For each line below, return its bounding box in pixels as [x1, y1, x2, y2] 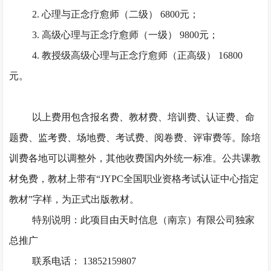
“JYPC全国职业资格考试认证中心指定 [96, 174, 260, 184]
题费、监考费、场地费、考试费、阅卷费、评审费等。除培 [9, 132, 261, 143]
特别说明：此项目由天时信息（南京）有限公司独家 [31, 215, 255, 225]
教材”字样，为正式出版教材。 [9, 194, 140, 204]
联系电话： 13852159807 [31, 256, 136, 266]
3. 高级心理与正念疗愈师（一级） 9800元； [31, 30, 218, 40]
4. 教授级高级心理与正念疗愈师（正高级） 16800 [31, 50, 243, 60]
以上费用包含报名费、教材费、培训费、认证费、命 [31, 112, 255, 122]
